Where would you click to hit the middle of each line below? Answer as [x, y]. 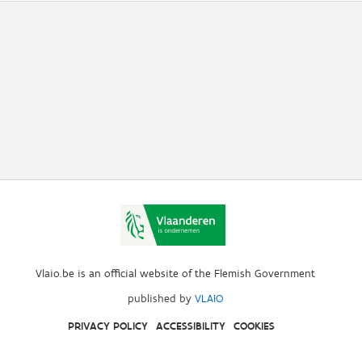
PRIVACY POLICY [107, 326]
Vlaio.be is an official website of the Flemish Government [175, 274]
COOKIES [254, 326]
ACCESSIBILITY [190, 326]
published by [159, 299]
